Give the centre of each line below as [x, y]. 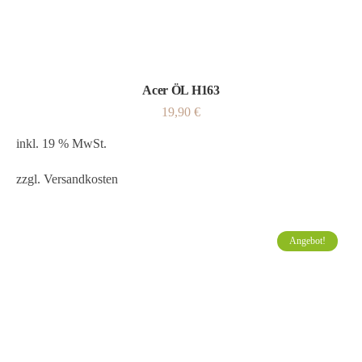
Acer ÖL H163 [181, 90]
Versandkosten [81, 179]
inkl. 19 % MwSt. [61, 143]
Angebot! [307, 241]
